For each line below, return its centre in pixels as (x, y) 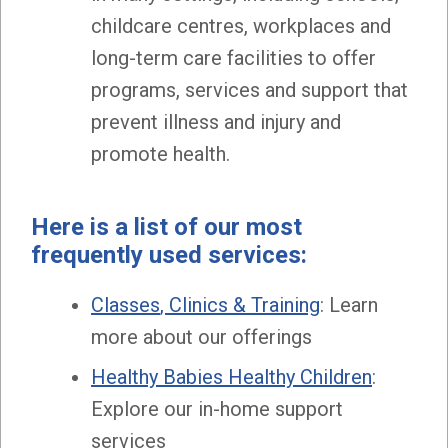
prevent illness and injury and (216, 122)
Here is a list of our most (166, 227)
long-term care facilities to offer (233, 58)
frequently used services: (169, 255)
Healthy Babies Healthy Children (231, 377)
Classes (125, 305)
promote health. (160, 154)
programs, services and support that (249, 90)
